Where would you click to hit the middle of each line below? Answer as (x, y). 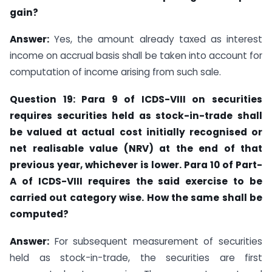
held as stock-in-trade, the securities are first (136, 257)
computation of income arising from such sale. (115, 72)
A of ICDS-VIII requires (73, 182)
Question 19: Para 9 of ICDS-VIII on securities (136, 100)
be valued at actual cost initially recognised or (136, 132)
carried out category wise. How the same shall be (136, 198)
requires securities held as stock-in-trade (124, 116)
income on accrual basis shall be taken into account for (136, 56)
